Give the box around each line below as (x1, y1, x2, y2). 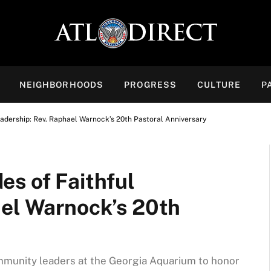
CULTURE (197, 80, 241, 90)
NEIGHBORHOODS (19, 80, 104, 90)
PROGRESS (124, 80, 177, 90)
